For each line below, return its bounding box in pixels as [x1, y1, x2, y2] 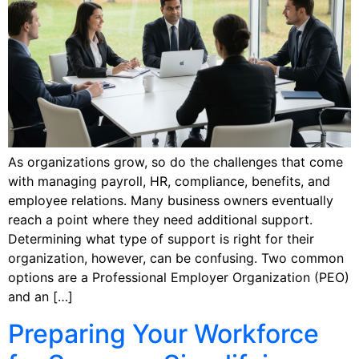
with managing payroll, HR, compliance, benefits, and [8, 172, 330, 189]
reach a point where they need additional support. [8, 211, 313, 228]
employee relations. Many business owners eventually [8, 192, 333, 208]
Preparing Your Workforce [8, 317, 319, 349]
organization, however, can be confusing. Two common [8, 249, 344, 266]
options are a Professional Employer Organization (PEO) [8, 268, 349, 285]
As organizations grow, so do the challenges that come [8, 153, 343, 170]
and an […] [8, 288, 73, 305]
